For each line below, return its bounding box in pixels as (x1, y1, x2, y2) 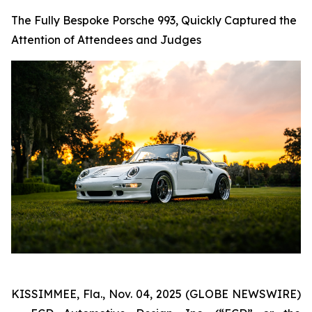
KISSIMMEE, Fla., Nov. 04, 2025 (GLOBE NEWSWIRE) (11, 287, 301, 302)
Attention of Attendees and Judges (11, 33, 201, 47)
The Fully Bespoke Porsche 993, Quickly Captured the (11, 13, 297, 27)
